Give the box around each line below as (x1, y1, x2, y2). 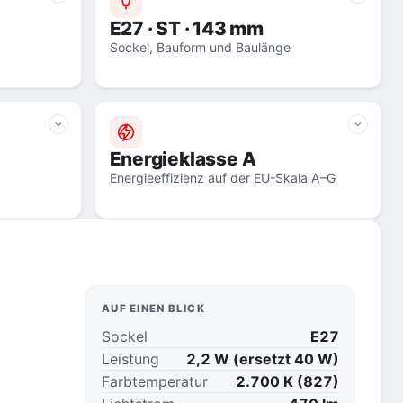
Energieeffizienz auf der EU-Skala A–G (109, 170, 336, 185)
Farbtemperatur (102, 372, 208, 390)
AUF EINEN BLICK (102, 302, 206, 315)
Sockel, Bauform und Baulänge (109, 40, 291, 55)
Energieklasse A (109, 148, 256, 170)
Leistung (102, 350, 159, 368)
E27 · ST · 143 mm (193, 17, 264, 40)
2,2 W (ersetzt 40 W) (186, 350, 339, 368)
